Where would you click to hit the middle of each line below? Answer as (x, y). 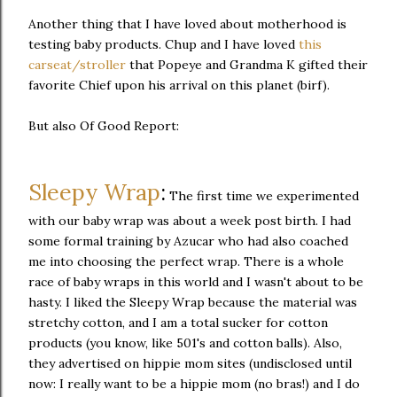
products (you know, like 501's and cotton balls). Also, (185, 343)
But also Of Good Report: (104, 126)
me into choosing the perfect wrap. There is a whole (186, 261)
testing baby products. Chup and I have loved (163, 44)
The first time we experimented (262, 196)
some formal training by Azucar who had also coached (188, 241)
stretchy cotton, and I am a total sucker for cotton (178, 323)
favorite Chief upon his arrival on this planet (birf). (179, 85)
